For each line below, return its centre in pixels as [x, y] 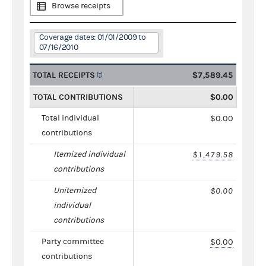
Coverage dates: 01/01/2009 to [92, 37]
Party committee [73, 241]
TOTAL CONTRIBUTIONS [78, 97]
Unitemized [75, 190]
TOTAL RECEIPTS [64, 75]
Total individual [70, 118]
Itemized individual [89, 154]
